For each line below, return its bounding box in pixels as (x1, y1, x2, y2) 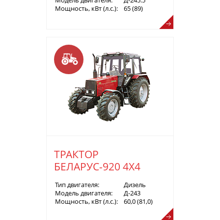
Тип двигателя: (55, 180, 99, 189)
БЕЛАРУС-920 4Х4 (54, 159, 140, 173)
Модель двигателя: (55, 188, 112, 197)
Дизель (124, 180, 146, 189)
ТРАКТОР (54, 147, 99, 161)
